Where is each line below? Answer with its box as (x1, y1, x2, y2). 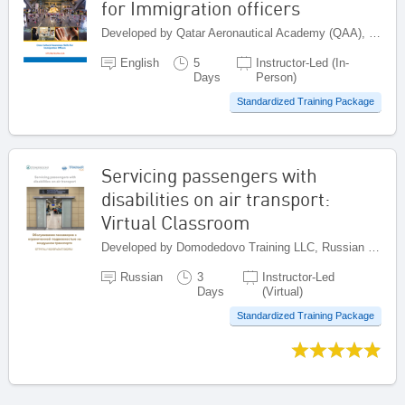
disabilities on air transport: (101, 186, 330, 211)
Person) (255, 71, 297, 85)
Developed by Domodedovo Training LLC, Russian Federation (368, 240, 380, 254)
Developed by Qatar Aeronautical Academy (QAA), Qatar (369, 26, 381, 41)
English (120, 56, 160, 71)
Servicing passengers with (101, 163, 317, 187)
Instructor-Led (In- (255, 56, 349, 71)
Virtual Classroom (101, 210, 250, 234)
